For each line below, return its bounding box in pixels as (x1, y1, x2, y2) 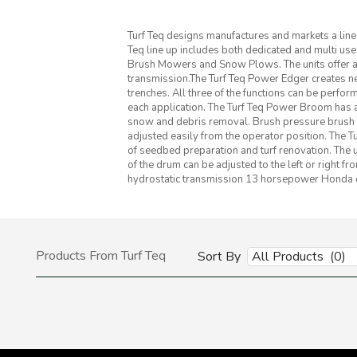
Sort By (198, 248, 241, 266)
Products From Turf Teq (36, 247, 166, 265)
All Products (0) (252, 248, 346, 266)
